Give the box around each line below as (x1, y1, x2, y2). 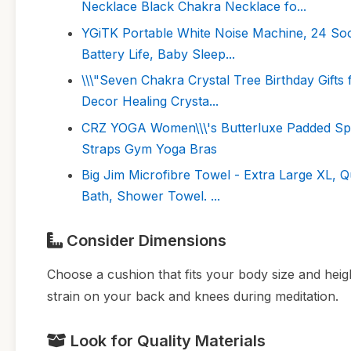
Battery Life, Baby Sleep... (81, 45, 235, 62)
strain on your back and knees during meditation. (47, 288, 338, 304)
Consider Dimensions (63, 230, 226, 250)
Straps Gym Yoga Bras (81, 140, 217, 157)
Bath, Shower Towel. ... (81, 187, 220, 204)
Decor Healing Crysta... (81, 93, 219, 110)
